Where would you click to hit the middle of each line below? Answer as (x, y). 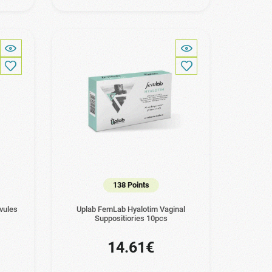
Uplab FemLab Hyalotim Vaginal (131, 209)
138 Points (131, 185)
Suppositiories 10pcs (131, 219)
